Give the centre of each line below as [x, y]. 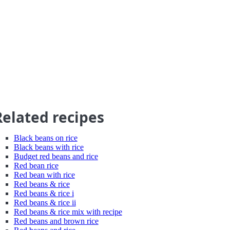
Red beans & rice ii [45, 203]
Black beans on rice [45, 138]
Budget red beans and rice [56, 156]
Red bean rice [36, 166]
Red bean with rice [44, 175]
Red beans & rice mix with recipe [68, 212]
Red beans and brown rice [56, 221]
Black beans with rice [49, 147]
